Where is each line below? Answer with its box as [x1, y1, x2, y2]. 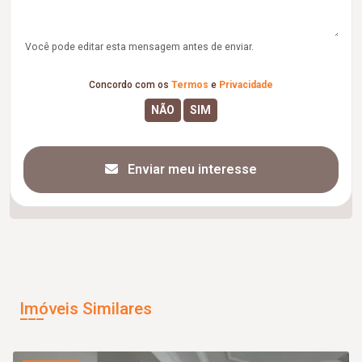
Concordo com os [89, 78, 171, 90]
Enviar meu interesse [124, 161, 257, 177]
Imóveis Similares [19, 298, 152, 318]
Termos [171, 78, 208, 90]
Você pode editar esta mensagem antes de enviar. [25, 40, 254, 53]
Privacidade [219, 78, 273, 90]
